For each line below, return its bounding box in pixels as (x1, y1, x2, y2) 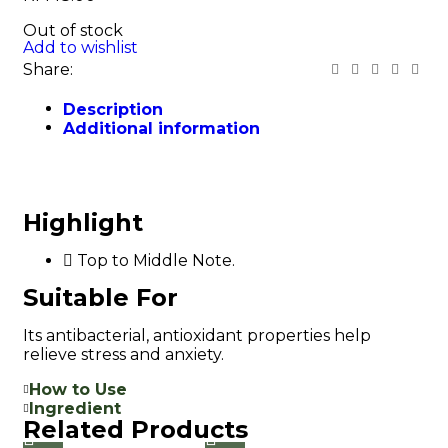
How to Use (29, 380, 127, 400)
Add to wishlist (23, 38, 138, 58)
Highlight (23, 208, 143, 238)
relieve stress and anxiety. (23, 345, 224, 365)
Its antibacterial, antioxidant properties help (23, 326, 371, 346)
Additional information (63, 119, 260, 139)
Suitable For (23, 283, 178, 313)
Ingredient (29, 399, 121, 419)
